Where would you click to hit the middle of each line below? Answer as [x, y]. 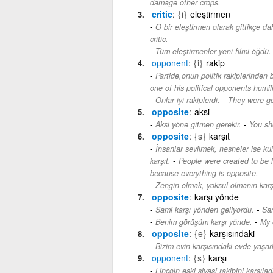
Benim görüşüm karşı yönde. [204, 222]
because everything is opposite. [204, 173]
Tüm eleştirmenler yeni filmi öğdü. [213, 51]
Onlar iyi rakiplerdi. [187, 100]
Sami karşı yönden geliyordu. [204, 209]
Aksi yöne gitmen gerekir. [198, 124]
